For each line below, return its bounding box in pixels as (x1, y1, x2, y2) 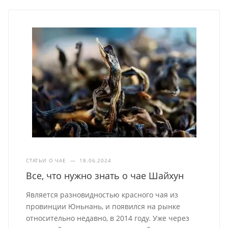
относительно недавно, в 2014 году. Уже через (26, 213, 190, 223)
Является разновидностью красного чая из (26, 189, 179, 199)
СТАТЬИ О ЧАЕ (26, 156, 66, 164)
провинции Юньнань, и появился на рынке (26, 201, 181, 211)
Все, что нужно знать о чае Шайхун (26, 169, 184, 182)
